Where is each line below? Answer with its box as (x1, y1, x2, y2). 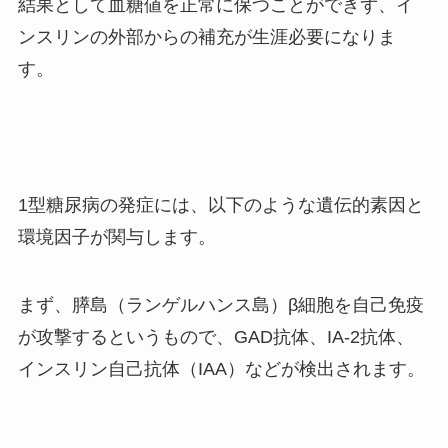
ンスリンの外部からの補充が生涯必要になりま (17, 27, 396, 48)
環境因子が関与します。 (17, 226, 216, 247)
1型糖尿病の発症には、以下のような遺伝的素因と (17, 194, 424, 215)
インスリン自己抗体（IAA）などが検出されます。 (17, 358, 425, 379)
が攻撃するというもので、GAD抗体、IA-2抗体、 (17, 326, 414, 347)
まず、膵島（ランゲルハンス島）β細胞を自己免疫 (17, 294, 424, 315)
